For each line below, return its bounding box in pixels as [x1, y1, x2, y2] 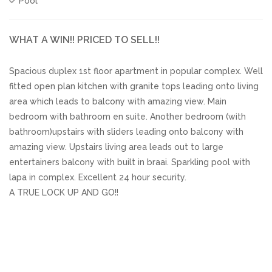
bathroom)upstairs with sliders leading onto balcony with [9, 126, 243, 137]
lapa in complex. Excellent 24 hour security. [9, 172, 186, 182]
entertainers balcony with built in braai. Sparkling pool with [9, 157, 250, 167]
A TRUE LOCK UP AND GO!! [9, 187, 118, 197]
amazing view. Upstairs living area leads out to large [9, 141, 223, 152]
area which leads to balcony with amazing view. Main [9, 96, 226, 106]
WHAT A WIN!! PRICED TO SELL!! [9, 33, 160, 46]
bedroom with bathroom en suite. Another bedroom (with [9, 111, 246, 121]
